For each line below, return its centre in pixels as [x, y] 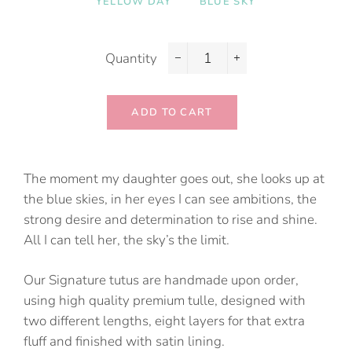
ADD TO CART [172, 112]
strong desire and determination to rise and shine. [170, 220]
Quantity [131, 59]
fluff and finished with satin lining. [124, 341]
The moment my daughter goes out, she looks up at [174, 179]
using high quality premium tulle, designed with [165, 301]
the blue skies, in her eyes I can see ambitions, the [170, 199]
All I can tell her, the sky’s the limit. [126, 240]
